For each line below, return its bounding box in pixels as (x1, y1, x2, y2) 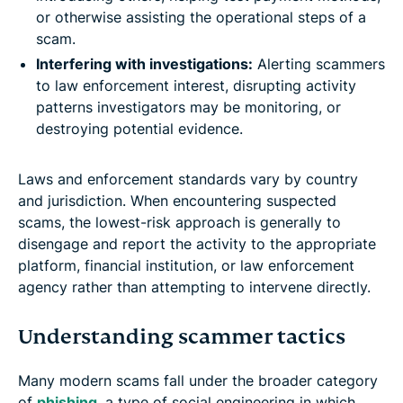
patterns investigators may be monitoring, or (36, 97, 341, 116)
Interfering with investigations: (36, 54, 253, 73)
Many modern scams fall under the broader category (18, 371, 378, 390)
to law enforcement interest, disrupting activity (36, 76, 356, 94)
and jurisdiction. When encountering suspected (18, 191, 336, 210)
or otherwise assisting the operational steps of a (36, 7, 366, 26)
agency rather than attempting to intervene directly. (18, 277, 371, 296)
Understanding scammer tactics (18, 323, 345, 350)
